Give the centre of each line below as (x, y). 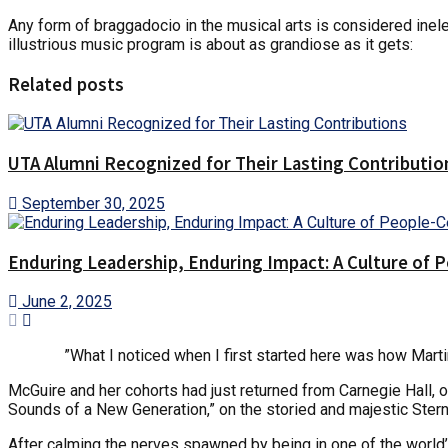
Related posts (66, 84)
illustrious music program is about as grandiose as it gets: (210, 44)
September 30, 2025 (91, 203)
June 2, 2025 (65, 302)
